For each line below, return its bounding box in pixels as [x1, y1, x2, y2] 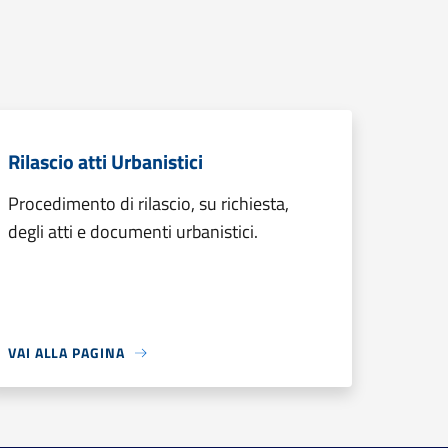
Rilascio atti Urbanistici [8, 146, 203, 177]
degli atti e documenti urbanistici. [8, 218, 258, 245]
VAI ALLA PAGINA [8, 342, 125, 363]
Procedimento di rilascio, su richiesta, [8, 190, 289, 217]
